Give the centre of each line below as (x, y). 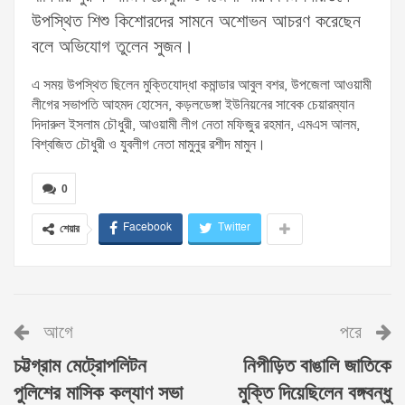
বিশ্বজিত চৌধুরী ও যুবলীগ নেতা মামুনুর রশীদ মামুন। (149, 145)
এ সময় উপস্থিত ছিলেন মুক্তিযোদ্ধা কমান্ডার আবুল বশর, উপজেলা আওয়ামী (202, 85)
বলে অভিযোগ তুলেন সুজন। (113, 47)
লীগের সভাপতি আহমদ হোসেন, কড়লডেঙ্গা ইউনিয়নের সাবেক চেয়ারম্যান (193, 105)
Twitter (234, 228)
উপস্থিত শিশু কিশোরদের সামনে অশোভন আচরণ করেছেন (196, 22)
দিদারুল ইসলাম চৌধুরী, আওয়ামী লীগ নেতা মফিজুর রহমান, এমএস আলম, (196, 125)
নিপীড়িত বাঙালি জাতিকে (317, 367)
